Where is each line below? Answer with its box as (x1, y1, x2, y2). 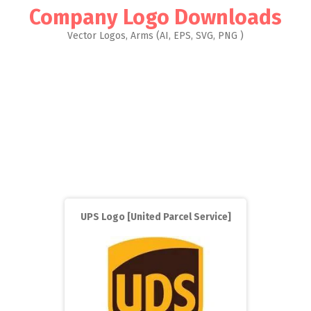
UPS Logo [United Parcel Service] (80, 211, 231, 223)
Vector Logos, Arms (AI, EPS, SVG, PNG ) (67, 30, 244, 42)
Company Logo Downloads (29, 5, 282, 30)
